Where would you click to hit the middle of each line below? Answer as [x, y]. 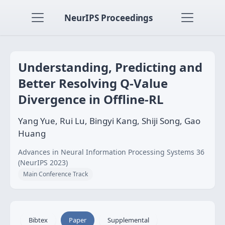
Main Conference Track [55, 174]
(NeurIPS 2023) [43, 162]
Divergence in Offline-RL [91, 99]
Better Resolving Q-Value [93, 83]
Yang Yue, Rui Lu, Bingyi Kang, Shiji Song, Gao [109, 121]
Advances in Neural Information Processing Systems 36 [111, 152]
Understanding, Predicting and [110, 67]
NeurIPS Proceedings [108, 18]
